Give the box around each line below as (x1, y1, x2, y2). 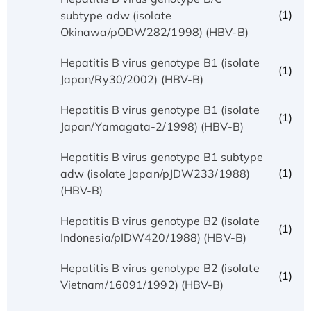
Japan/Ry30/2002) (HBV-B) (60, 72, 204, 86)
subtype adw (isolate (60, 8, 171, 22)
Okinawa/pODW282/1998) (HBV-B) (60, 24, 249, 39)
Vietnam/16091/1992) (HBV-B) (60, 277, 224, 292)
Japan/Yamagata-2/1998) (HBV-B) (60, 119, 244, 133)
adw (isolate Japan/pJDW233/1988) (60, 166, 251, 180)
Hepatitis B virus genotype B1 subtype (60, 149, 264, 164)
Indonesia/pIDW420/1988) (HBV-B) (60, 230, 246, 244)
